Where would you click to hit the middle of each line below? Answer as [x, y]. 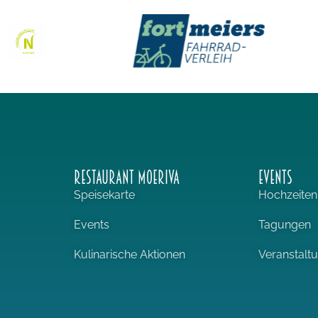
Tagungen [285, 224]
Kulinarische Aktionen [129, 254]
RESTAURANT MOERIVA [126, 177]
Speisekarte [104, 194]
